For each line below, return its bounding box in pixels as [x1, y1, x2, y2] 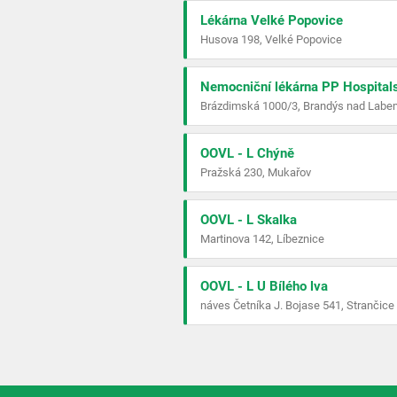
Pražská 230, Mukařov [200, 166, 311, 179]
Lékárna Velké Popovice [200, 12, 343, 28]
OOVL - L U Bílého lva [200, 278, 328, 294]
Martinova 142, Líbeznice [200, 232, 324, 245]
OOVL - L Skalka [200, 212, 297, 228]
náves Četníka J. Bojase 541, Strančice [200, 299, 394, 312]
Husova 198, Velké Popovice [200, 33, 342, 46]
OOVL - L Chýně [200, 145, 294, 161]
